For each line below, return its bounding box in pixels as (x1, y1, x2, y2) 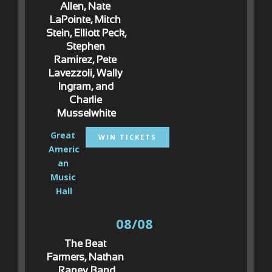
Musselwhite (57, 109, 117, 119)
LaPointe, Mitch (50, 15, 121, 25)
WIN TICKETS (98, 132, 157, 141)
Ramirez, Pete (54, 55, 117, 66)
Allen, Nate (60, 2, 111, 12)
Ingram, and (57, 82, 114, 92)
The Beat (64, 239, 107, 250)
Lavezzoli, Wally (48, 69, 123, 79)
